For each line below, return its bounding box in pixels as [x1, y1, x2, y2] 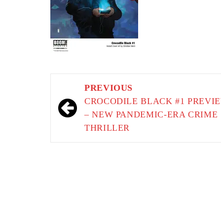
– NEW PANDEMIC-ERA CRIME [84, 110, 218, 119]
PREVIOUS [84, 83, 133, 93]
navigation [55, 95, 117, 111]
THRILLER [84, 123, 130, 133]
